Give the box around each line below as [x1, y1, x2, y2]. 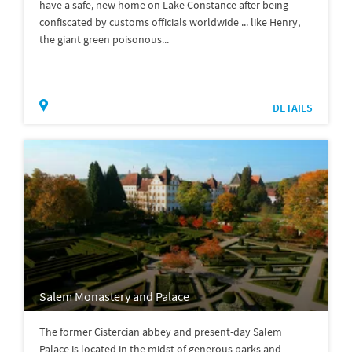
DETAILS [273, 101, 313, 115]
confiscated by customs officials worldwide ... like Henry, [39, 15, 300, 30]
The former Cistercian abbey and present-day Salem [39, 324, 282, 339]
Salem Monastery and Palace [39, 288, 189, 305]
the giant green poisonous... [39, 32, 169, 47]
